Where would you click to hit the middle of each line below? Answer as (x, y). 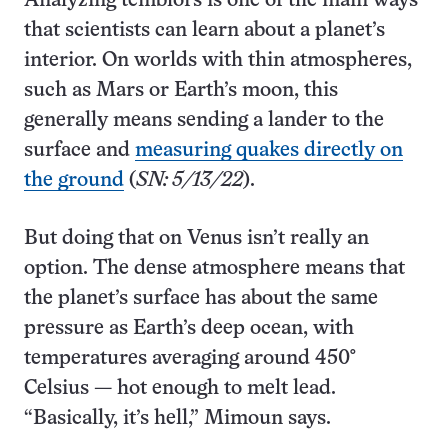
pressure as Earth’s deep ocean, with (189, 328)
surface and (79, 150)
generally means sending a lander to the (204, 120)
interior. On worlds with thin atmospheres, (218, 60)
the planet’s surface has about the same (201, 298)
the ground (74, 180)
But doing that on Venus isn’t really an (196, 238)
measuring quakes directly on (269, 150)
